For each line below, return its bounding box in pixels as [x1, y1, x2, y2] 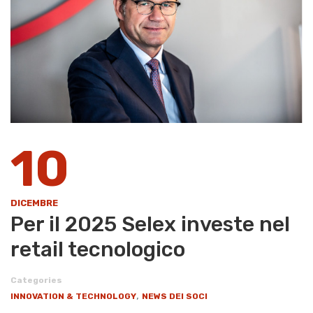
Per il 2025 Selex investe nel [10, 212, 290, 237]
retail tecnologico [10, 237, 185, 262]
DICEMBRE [10, 198, 58, 208]
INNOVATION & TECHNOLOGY [10, 291, 136, 301]
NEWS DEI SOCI [142, 291, 208, 301]
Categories [10, 275, 62, 285]
